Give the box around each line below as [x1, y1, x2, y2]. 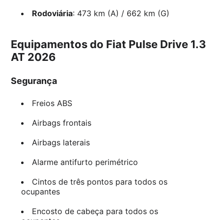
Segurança [11, 76, 57, 86]
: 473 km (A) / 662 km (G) [72, 8, 169, 19]
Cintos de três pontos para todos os [31, 177, 167, 187]
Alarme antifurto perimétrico [31, 157, 138, 167]
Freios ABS [31, 98, 72, 109]
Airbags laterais [31, 137, 90, 148]
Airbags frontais [31, 118, 91, 128]
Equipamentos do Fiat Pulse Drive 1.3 [11, 38, 207, 51]
